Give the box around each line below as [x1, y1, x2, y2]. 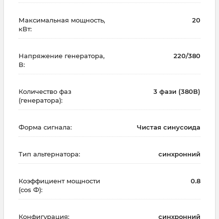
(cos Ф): [19, 186, 43, 194]
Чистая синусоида [137, 123, 200, 131]
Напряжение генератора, [19, 52, 105, 60]
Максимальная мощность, [19, 16, 105, 24]
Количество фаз [19, 88, 71, 96]
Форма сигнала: [19, 123, 72, 131]
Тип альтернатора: [19, 150, 80, 158]
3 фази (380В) [153, 88, 200, 96]
